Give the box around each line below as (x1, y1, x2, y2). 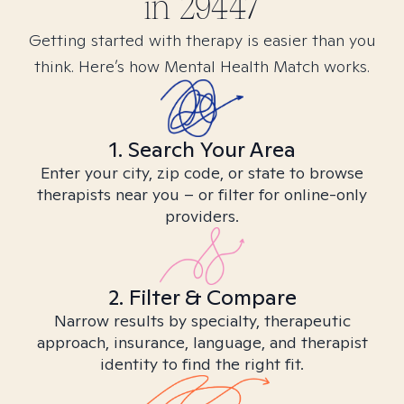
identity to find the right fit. (100, 353, 304, 374)
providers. (165, 206, 239, 226)
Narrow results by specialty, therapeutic (53, 310, 351, 331)
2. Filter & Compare (107, 283, 297, 311)
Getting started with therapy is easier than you (28, 30, 376, 50)
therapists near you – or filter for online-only (37, 184, 367, 205)
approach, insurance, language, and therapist (36, 332, 368, 353)
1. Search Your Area (108, 135, 296, 163)
